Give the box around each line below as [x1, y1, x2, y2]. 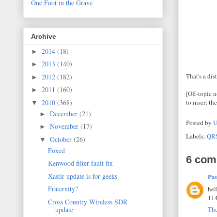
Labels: [186, 132, 207, 140]
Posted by [186, 118, 213, 127]
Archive [31, 32, 56, 40]
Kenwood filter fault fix [47, 158, 113, 168]
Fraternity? [47, 184, 78, 194]
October [49, 134, 74, 144]
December [49, 108, 79, 118]
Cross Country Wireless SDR [47, 197, 127, 206]
